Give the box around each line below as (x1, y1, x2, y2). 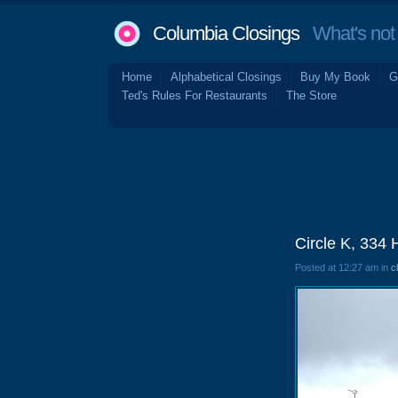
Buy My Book (300, 70, 370, 84)
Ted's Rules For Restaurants (122, 89, 267, 102)
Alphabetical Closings (171, 70, 282, 84)
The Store (286, 89, 337, 102)
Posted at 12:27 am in (295, 262, 391, 273)
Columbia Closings (153, 22, 299, 44)
